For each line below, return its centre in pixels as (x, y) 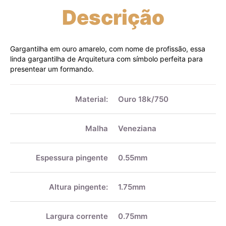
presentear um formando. (52, 69)
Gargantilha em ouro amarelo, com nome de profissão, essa (108, 49)
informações (30, 99)
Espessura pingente (72, 158)
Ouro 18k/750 (143, 99)
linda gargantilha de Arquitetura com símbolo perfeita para (106, 59)
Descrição (113, 18)
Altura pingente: (78, 187)
